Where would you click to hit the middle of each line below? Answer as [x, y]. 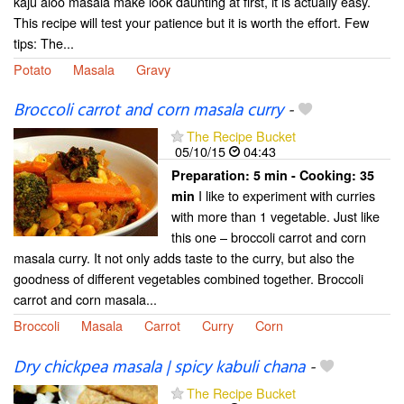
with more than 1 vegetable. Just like [275, 216]
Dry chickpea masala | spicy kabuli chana [159, 367]
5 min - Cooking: [307, 175]
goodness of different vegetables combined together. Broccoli [188, 279]
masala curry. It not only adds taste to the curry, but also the [184, 258]
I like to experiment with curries [285, 196]
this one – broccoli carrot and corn [269, 237]
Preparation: [212, 175]
